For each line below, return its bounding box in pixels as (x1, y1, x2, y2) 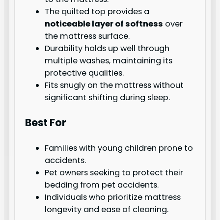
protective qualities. (45, 67, 124, 79)
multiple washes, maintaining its (45, 55, 173, 66)
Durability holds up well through (45, 42, 170, 54)
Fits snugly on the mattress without (45, 79, 184, 91)
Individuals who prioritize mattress (45, 192, 181, 203)
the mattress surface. (45, 30, 130, 42)
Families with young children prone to (45, 142, 193, 154)
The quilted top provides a (45, 5, 150, 17)
